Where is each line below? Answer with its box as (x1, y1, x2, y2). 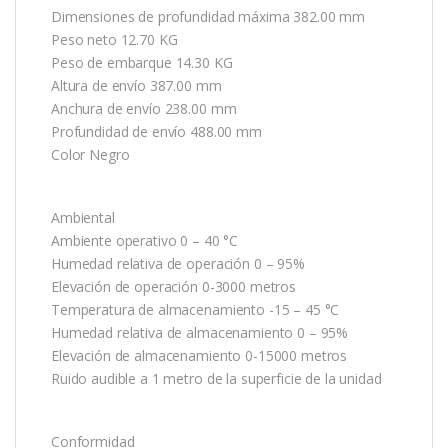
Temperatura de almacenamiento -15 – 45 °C (51, 299, 340, 319)
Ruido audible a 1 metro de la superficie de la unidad (51, 368, 382, 388)
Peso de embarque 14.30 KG (51, 52, 233, 72)
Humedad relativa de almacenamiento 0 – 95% (51, 322, 349, 342)
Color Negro (51, 144, 130, 164)
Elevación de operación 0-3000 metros (51, 276, 296, 296)
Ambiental (51, 207, 115, 227)
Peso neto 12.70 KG (51, 29, 178, 49)
